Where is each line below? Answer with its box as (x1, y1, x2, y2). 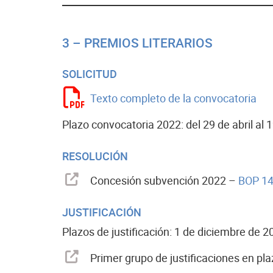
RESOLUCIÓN (62, 150, 128, 163)
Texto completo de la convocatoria (90, 92, 257, 105)
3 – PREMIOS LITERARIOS (62, 36, 213, 51)
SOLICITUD (62, 68, 117, 80)
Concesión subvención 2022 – (90, 174, 238, 187)
